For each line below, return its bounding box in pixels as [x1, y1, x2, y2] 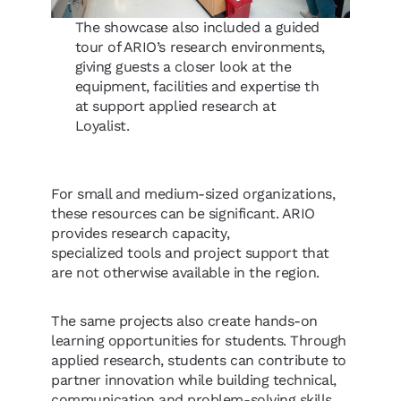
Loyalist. [74, 116, 138, 134]
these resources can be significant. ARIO [51, 204, 315, 222]
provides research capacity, [51, 224, 230, 242]
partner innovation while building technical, [51, 371, 337, 388]
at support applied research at [74, 97, 277, 115]
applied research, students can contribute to [51, 351, 346, 369]
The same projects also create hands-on [51, 311, 318, 329]
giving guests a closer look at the [74, 57, 292, 75]
